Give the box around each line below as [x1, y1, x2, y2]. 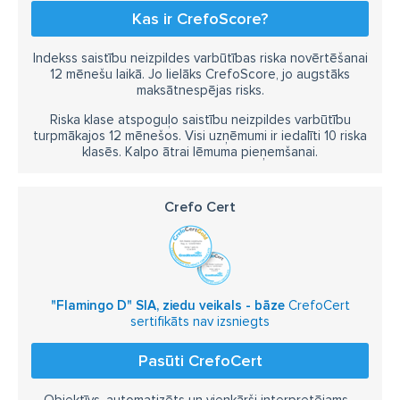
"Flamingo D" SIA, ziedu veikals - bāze [50, 297, 285, 313]
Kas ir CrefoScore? [132, 9, 268, 29]
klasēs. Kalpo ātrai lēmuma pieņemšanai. [82, 144, 318, 160]
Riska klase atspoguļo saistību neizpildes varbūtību [49, 112, 351, 128]
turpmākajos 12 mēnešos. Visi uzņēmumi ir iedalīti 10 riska [33, 128, 367, 144]
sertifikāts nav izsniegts [130, 313, 270, 329]
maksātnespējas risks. [136, 82, 264, 98]
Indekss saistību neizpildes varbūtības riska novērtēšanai [32, 50, 368, 66]
